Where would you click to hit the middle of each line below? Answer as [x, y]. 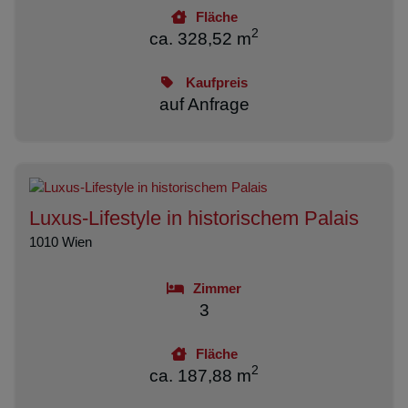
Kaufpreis [214, 82]
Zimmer [217, 288]
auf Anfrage [204, 104]
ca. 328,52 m [200, 38]
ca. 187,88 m [200, 375]
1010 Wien [61, 241]
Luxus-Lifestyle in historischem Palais [194, 218]
